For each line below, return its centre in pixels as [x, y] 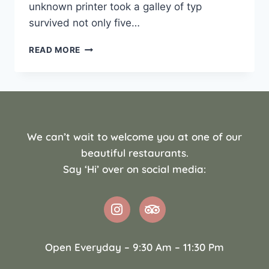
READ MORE [55, 50]
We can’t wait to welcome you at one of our [134, 137]
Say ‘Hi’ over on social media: [134, 169]
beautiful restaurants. [134, 153]
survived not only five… [84, 23]
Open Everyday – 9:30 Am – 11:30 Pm [134, 247]
